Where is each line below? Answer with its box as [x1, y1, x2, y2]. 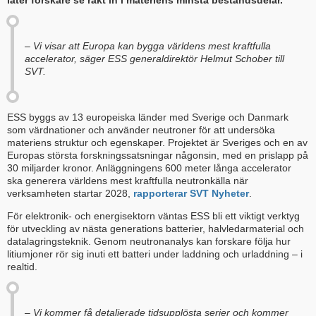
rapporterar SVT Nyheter [133, 188, 249, 200]
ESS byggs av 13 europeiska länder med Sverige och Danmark [7, 111, 288, 123]
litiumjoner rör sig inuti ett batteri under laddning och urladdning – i [7, 248, 303, 260]
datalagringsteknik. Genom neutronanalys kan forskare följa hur [7, 236, 291, 248]
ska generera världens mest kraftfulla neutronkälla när [7, 175, 248, 187]
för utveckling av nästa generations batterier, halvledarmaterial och [7, 223, 304, 235]
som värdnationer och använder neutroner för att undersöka [7, 124, 275, 136]
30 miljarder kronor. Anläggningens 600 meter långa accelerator [7, 162, 291, 174]
